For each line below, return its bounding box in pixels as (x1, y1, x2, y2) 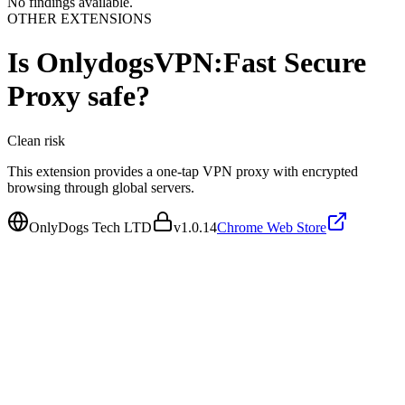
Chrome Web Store (217, 219, 326, 235)
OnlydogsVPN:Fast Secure (36, 46, 366, 80)
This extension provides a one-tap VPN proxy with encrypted (7, 163, 358, 179)
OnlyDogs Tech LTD (29, 219, 152, 235)
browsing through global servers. (7, 179, 194, 195)
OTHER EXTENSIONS (7, 11, 152, 26)
